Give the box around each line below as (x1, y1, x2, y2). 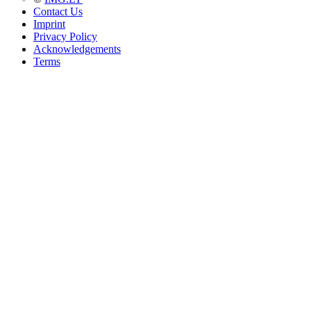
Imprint (33, 18, 65, 31)
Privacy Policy (33, 31, 97, 43)
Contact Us (33, 6, 83, 18)
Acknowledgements (33, 43, 121, 56)
